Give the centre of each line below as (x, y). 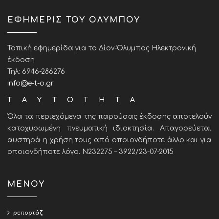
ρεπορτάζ (28, 213)
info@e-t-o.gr (31, 83)
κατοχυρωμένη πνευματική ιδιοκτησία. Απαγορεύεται (109, 128)
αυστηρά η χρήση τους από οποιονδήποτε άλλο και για (109, 140)
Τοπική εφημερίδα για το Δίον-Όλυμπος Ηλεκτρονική (102, 48)
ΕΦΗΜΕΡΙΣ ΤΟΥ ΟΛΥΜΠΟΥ (74, 20)
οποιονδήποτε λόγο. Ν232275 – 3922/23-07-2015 (90, 152)
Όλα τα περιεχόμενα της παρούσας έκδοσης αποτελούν (109, 116)
